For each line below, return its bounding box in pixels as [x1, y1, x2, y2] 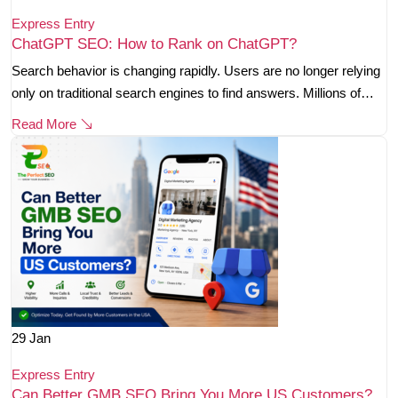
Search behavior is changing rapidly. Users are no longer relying [12, 63, 380, 79]
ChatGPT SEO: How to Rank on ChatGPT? [12, 36, 297, 53]
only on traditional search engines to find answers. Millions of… [12, 85, 374, 101]
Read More [12, 116, 80, 132]
